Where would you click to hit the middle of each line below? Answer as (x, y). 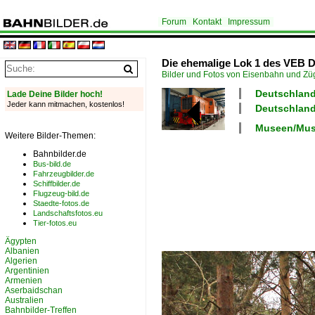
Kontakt (207, 22)
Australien (24, 300)
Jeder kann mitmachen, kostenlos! (66, 104)
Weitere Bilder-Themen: (50, 136)
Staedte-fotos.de (61, 203)
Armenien (24, 281)
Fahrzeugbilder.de (64, 174)
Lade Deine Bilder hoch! (55, 94)
